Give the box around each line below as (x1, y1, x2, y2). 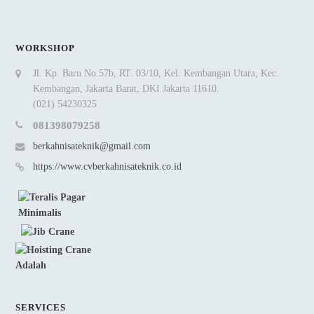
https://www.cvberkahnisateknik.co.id (33, 161, 182, 172)
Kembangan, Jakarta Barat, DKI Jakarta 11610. (33, 83, 220, 94)
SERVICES (15, 302, 67, 313)
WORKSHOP (15, 43, 76, 53)
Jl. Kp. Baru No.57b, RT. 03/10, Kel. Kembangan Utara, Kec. (33, 67, 280, 78)
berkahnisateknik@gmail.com (33, 140, 151, 151)
